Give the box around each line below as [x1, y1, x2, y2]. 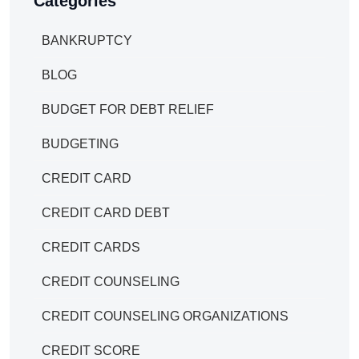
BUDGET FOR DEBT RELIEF [42, 102, 214, 116]
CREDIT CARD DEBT [42, 205, 170, 220]
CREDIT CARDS [42, 240, 140, 254]
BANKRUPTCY [42, 33, 132, 47]
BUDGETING [42, 136, 119, 151]
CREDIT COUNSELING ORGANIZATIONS [42, 309, 288, 323]
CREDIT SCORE [42, 343, 140, 357]
